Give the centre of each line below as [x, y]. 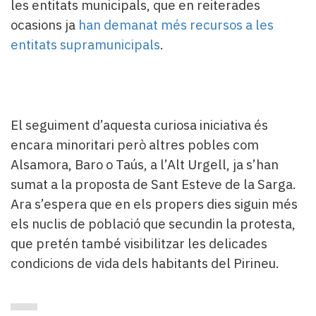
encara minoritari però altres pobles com [135, 144]
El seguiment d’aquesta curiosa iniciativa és [139, 124]
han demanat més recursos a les [176, 24]
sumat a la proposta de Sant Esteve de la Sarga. [153, 184]
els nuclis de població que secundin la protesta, [153, 223]
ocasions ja [44, 24]
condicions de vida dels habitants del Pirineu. [145, 263]
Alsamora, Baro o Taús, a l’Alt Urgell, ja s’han [145, 164]
